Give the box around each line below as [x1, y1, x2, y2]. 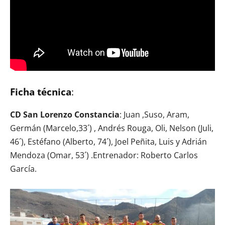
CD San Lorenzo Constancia [10, 108, 120, 120]
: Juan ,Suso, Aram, [120, 108, 189, 120]
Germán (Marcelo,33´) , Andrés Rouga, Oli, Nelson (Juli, [10, 122, 213, 134]
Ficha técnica [10, 85, 71, 98]
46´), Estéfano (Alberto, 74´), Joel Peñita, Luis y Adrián [10, 136, 207, 147]
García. [10, 163, 37, 174]
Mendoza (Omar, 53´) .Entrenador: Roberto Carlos [10, 149, 198, 161]
